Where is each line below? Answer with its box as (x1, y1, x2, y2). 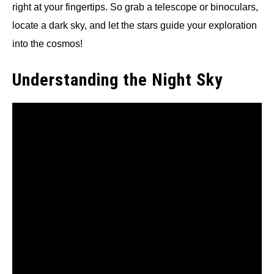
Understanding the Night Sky (12, 70, 223, 91)
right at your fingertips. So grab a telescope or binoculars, (12, 2, 258, 13)
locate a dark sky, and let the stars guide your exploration (12, 20, 257, 31)
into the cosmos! (12, 39, 83, 50)
